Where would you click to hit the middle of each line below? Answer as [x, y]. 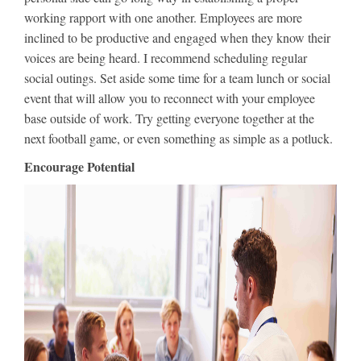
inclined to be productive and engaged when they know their [177, 37]
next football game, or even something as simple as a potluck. [178, 138]
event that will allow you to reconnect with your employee [170, 98]
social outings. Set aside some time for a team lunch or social [177, 78]
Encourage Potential [79, 166]
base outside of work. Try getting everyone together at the [169, 118]
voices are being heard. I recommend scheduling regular [166, 58]
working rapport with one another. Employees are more [163, 17]
